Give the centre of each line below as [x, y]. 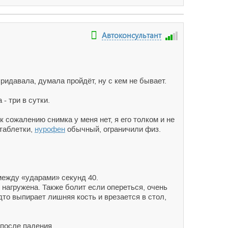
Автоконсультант [132, 35]
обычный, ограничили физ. [113, 129]
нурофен [50, 129]
